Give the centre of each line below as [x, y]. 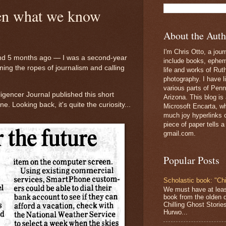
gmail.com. [180, 133]
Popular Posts [191, 160]
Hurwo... [176, 212]
